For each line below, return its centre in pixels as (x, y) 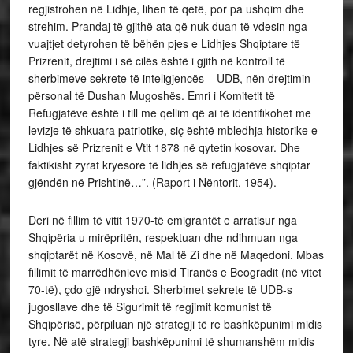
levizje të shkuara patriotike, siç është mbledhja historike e (173, 130)
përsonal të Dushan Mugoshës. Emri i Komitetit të (151, 96)
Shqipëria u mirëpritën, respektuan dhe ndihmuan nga (163, 238)
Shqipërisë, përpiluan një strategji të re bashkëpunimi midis (175, 324)
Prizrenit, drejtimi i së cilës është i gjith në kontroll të (156, 61)
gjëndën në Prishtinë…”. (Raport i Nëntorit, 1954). (152, 182)
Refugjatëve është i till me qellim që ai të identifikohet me (169, 113)
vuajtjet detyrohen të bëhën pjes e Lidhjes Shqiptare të (164, 44)
